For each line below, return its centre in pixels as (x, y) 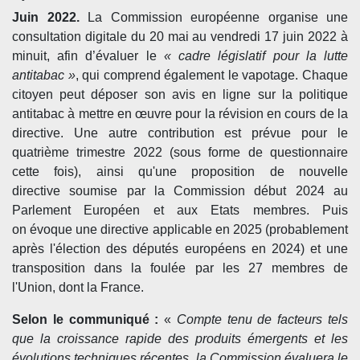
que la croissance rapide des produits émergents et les (180, 339)
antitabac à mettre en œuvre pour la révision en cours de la (180, 114)
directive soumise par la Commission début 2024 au (180, 191)
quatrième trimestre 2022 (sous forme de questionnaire (180, 152)
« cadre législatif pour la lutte (256, 56)
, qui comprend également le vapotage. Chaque (212, 75)
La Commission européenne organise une (213, 17)
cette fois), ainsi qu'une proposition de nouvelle (180, 172)
